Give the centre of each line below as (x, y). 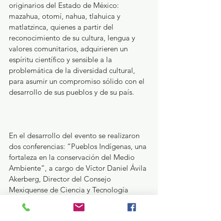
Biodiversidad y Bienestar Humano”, (69, 211)
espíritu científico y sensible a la (61, 59)
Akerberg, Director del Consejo (61, 179)
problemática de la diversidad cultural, (73, 70)
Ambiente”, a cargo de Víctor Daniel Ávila (79, 168)
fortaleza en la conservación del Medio (73, 157)
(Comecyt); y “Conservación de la (65, 200)
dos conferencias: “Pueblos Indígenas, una (79, 146)
